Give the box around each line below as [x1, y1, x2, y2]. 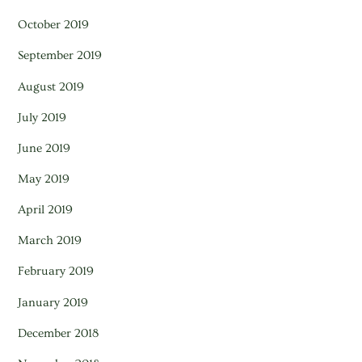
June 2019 [18, 141, 71, 155]
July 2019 [18, 110, 67, 124]
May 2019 [18, 172, 70, 186]
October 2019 [18, 18, 90, 32]
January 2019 [18, 295, 89, 309]
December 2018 [18, 326, 99, 340]
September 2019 [18, 48, 103, 63]
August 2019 [18, 79, 85, 94]
